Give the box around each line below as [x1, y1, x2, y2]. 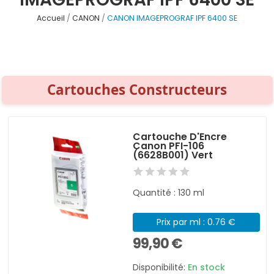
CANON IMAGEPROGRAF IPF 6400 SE [107, 13, 237, 24]
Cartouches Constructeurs [47, 80, 227, 99]
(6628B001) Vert [133, 147, 213, 162]
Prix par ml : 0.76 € [157, 215, 236, 228]
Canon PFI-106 [133, 138, 205, 153]
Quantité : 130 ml [133, 186, 205, 199]
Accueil [37, 13, 65, 24]
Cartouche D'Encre [133, 129, 228, 144]
